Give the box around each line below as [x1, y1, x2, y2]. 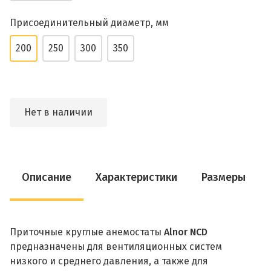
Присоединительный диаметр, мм [10, 17, 169, 28]
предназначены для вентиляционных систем [10, 241, 222, 252]
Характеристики [96, 171, 177, 184]
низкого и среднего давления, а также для [10, 255, 208, 267]
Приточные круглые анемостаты [10, 226, 164, 238]
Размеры [201, 171, 246, 184]
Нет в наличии [24, 106, 93, 118]
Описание [22, 171, 71, 184]
